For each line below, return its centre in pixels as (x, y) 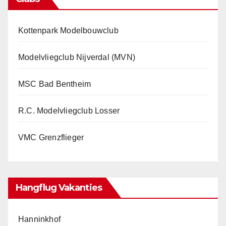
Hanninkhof (39, 219)
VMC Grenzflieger (51, 137)
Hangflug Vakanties (59, 188)
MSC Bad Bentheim (55, 84)
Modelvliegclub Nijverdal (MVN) (77, 57)
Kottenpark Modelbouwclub (68, 31)
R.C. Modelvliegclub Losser (69, 111)
